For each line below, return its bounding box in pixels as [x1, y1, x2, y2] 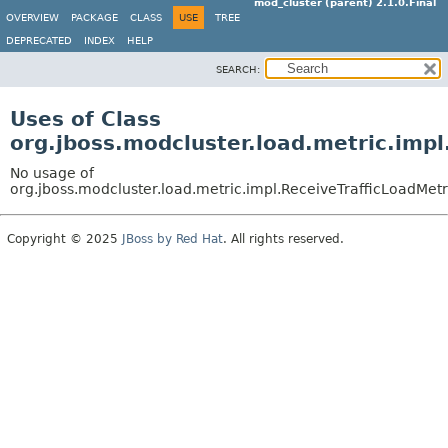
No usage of [10, 165, 94, 181]
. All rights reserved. [223, 232, 344, 246]
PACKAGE [71, 12, 118, 23]
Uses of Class [10, 107, 161, 131]
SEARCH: [216, 64, 260, 75]
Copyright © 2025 [7, 232, 122, 246]
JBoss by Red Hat [122, 232, 223, 246]
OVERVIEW [6, 12, 59, 23]
